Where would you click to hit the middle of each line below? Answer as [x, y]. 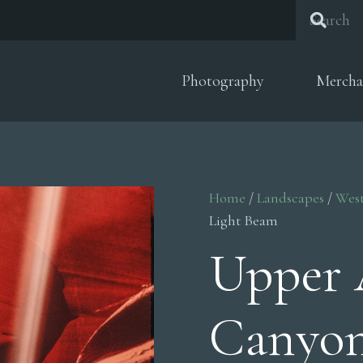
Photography [223, 81]
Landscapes [291, 198]
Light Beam [244, 220]
